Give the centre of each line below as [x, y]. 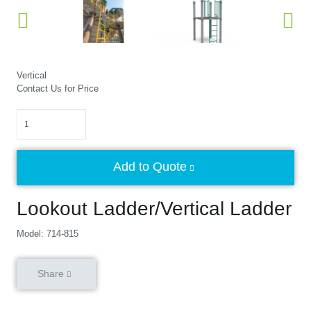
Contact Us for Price [58, 89]
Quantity [33, 115]
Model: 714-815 [48, 234]
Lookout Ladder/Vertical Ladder [154, 209]
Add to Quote [150, 167]
